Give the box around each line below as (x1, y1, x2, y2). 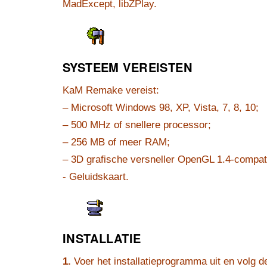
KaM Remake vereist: (63, 84, 159, 97)
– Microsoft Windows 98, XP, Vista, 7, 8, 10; (63, 101, 259, 114)
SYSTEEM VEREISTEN (63, 58, 193, 76)
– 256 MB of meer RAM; (63, 136, 170, 148)
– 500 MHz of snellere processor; (63, 119, 211, 131)
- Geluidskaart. (63, 170, 129, 183)
